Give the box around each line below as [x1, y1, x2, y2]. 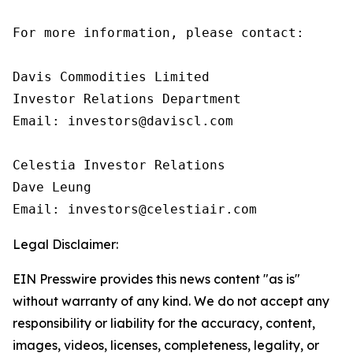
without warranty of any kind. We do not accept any [13, 293, 329, 309]
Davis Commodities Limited [13, 69, 210, 84]
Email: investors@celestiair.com [13, 202, 257, 217]
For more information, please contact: [13, 25, 304, 40]
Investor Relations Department [13, 91, 241, 106]
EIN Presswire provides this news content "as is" [13, 271, 300, 287]
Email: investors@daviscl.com [13, 113, 233, 128]
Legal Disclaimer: [13, 236, 118, 252]
